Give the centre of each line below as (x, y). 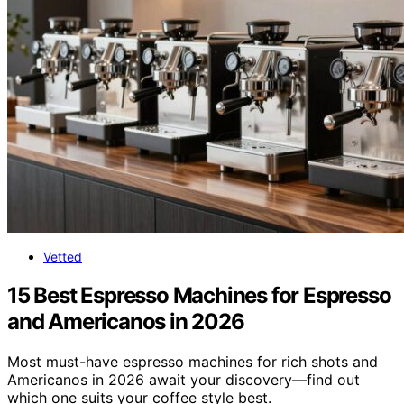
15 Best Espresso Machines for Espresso (199, 295)
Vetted (63, 256)
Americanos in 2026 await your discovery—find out (184, 379)
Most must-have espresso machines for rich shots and (193, 361)
